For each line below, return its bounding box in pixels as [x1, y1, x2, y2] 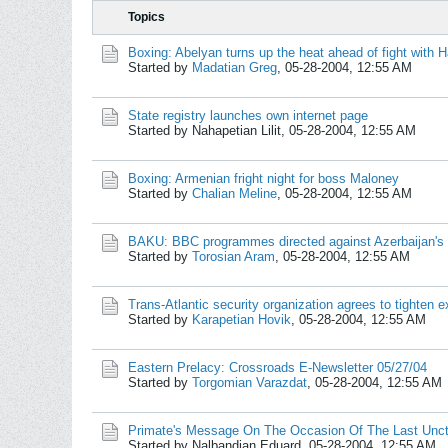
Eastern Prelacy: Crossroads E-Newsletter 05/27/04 [128, 360, 427, 375]
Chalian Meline [192, 186, 277, 201]
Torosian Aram [192, 249, 275, 264]
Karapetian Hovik [192, 312, 291, 327]
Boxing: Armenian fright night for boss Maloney [128, 171, 399, 186]
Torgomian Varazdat [192, 375, 307, 390]
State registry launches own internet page [128, 108, 368, 123]
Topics [128, 10, 165, 24]
